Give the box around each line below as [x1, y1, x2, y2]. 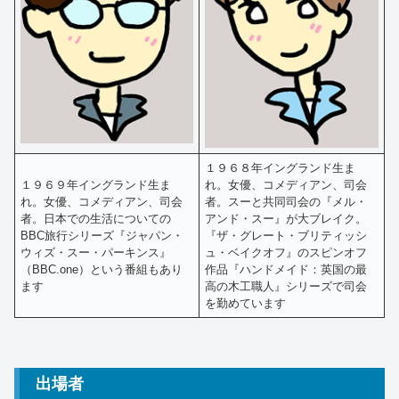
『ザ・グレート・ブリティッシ [205, 228, 368, 242]
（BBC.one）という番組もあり [20, 262, 183, 276]
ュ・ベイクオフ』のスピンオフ [205, 245, 368, 259]
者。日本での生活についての [20, 211, 172, 225]
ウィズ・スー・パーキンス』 [20, 245, 172, 259]
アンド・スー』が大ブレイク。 [205, 211, 368, 225]
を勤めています [205, 296, 287, 310]
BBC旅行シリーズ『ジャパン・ [20, 228, 184, 242]
